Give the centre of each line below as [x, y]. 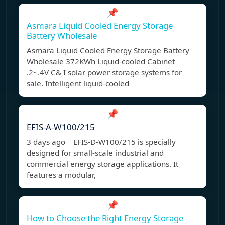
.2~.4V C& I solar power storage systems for [104, 73]
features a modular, [61, 175]
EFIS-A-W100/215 [61, 127]
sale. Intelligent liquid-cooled [78, 84]
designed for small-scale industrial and [95, 153]
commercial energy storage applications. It [102, 164]
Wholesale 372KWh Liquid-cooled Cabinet [101, 62]
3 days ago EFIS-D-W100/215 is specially [101, 142]
